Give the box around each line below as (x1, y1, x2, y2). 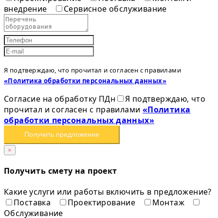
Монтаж (152, 197, 187, 208)
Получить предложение (24, 130, 99, 139)
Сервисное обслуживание (64, 3, 167, 14)
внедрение (4, 3, 50, 14)
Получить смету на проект (4, 165, 117, 176)
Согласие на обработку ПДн (4, 93, 115, 104)
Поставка (14, 197, 53, 208)
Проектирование (67, 197, 138, 208)
